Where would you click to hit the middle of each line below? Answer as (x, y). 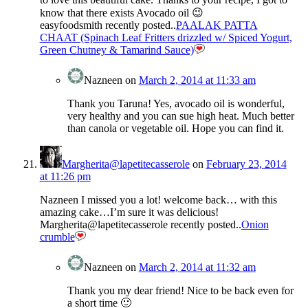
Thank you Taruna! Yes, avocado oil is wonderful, (176, 104)
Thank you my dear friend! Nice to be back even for (180, 291)
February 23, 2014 (246, 164)
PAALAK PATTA (217, 25)
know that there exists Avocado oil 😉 (121, 13)
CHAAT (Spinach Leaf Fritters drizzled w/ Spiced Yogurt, (166, 38)
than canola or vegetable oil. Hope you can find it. (175, 129)
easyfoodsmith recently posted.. (108, 25)
